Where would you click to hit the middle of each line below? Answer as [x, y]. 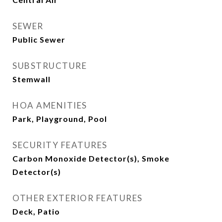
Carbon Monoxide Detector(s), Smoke [91, 158]
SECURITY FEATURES [60, 145]
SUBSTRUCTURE [50, 66]
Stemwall [31, 79]
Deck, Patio [36, 211]
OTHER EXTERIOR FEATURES [78, 198]
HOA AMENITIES [50, 105]
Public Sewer [39, 39]
